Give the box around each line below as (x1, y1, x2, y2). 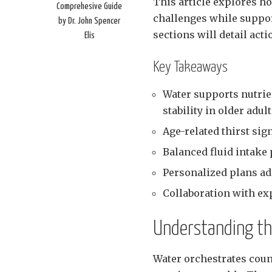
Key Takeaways (153, 60, 228, 75)
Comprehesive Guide (56, 2, 122, 12)
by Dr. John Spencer (58, 16, 120, 26)
